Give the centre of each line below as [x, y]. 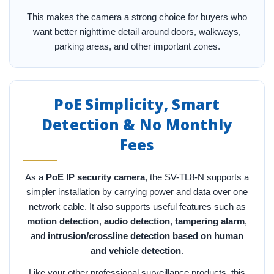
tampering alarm [210, 221]
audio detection [137, 221]
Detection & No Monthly [137, 124]
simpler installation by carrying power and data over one [137, 191]
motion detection [63, 221]
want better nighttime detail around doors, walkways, [137, 31]
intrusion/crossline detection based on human [146, 235]
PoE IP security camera [95, 177]
